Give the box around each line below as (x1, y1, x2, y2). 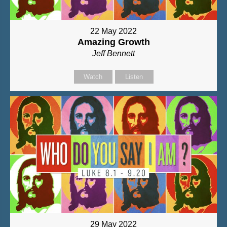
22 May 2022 (90, 27, 137, 36)
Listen (125, 73, 143, 81)
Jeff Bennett (92, 49, 135, 58)
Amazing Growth (77, 37, 150, 48)
